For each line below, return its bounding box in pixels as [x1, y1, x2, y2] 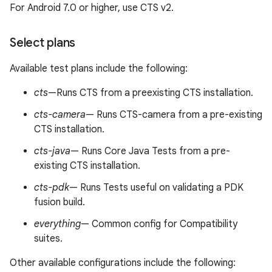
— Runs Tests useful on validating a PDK [69, 182, 243, 194]
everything [34, 218, 81, 230]
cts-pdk [34, 182, 69, 194]
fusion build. [34, 196, 85, 208]
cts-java [34, 145, 70, 157]
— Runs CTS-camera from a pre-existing [86, 109, 262, 121]
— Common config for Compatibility [81, 218, 237, 230]
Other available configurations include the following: [10, 257, 236, 269]
